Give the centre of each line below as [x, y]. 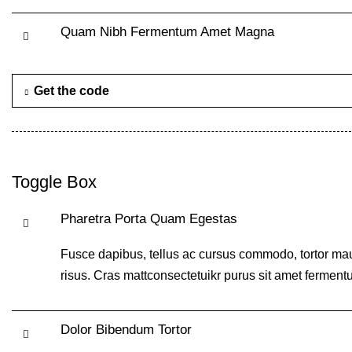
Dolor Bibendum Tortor [126, 330]
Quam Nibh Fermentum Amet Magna [167, 32]
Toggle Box [54, 182]
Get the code [71, 91]
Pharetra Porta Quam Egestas [149, 219]
